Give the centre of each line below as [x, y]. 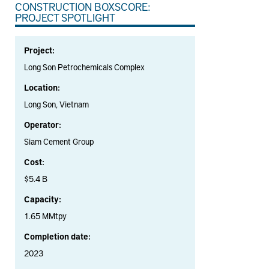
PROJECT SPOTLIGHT [65, 17]
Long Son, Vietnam [56, 104]
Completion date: [57, 237]
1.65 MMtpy [45, 216]
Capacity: [43, 199]
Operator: [43, 125]
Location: [42, 88]
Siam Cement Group [59, 142]
